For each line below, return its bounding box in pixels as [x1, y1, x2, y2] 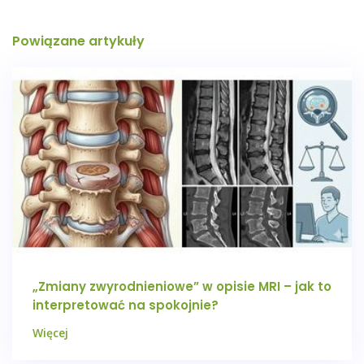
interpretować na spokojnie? [32, 297, 219, 314]
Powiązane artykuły [12, 31, 145, 50]
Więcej [32, 325, 68, 341]
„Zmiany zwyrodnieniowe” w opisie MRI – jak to [32, 278, 331, 296]
